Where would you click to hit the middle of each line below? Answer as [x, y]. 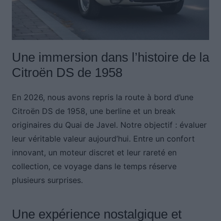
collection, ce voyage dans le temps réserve [94, 166]
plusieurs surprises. [47, 180]
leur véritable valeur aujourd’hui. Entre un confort [103, 139]
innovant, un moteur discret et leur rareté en [94, 153]
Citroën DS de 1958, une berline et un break [93, 111]
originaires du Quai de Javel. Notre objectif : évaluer [109, 125]
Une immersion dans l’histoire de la [110, 57]
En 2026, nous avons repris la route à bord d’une [102, 97]
